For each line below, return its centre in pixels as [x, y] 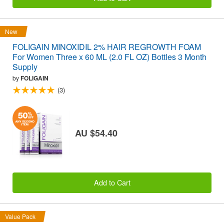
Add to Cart [112, 182]
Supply [25, 66]
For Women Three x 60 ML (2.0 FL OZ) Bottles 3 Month [109, 56]
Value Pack [20, 216]
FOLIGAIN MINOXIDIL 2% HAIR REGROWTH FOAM [107, 46]
